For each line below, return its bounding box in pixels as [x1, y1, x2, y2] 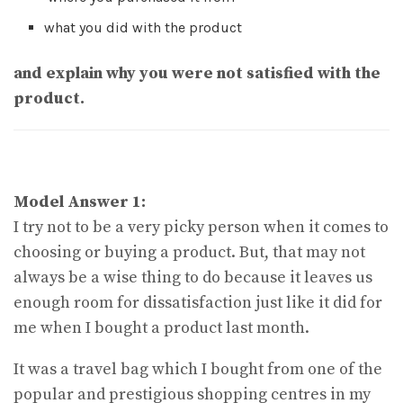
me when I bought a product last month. [13, 317, 309, 338]
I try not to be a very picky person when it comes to [13, 216, 389, 237]
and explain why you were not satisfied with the [13, 62, 381, 84]
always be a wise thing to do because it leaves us [13, 266, 372, 288]
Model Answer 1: [13, 191, 146, 212]
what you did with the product [44, 18, 243, 36]
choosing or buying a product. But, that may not [13, 241, 365, 263]
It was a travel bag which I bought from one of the [13, 358, 382, 380]
